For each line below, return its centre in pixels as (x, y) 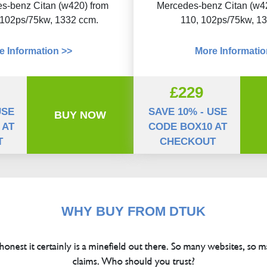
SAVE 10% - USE (188, 112)
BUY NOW (80, 115)
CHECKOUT (188, 142)
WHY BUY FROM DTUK (133, 211)
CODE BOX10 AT (188, 127)
